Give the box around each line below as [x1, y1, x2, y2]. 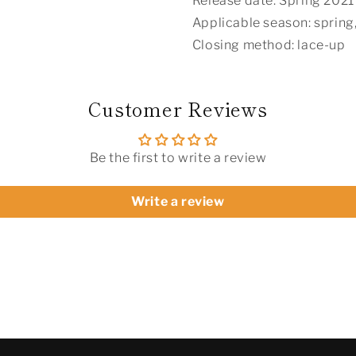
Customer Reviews [88, 95, 268, 122]
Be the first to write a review [89, 150, 267, 165]
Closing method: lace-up [192, 37, 346, 52]
